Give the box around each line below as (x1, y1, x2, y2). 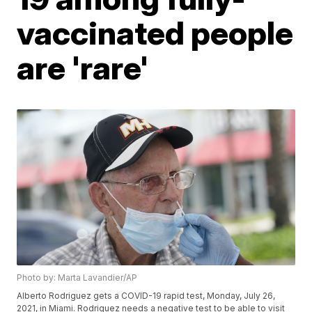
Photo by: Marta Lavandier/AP (17, 272, 138, 283)
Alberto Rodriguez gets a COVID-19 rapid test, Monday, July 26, (17, 290, 276, 302)
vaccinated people (17, 13, 294, 52)
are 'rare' (17, 48, 149, 87)
